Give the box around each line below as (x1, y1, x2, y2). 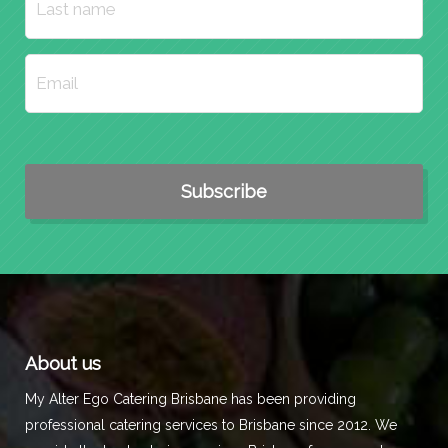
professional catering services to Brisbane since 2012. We (25, 417, 397, 434)
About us (25, 353, 101, 375)
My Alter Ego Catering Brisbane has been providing (25, 391, 356, 408)
